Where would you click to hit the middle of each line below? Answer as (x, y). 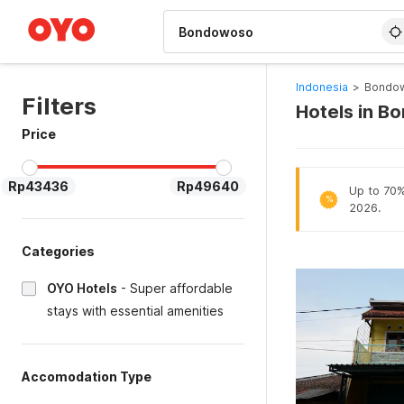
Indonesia (321, 87)
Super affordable (181, 288)
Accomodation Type (87, 376)
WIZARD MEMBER (80, 9)
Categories (58, 251)
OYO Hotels (82, 288)
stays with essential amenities (135, 311)
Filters (59, 106)
